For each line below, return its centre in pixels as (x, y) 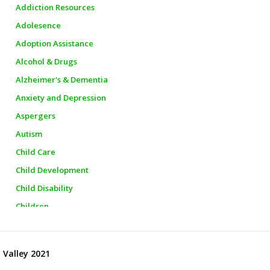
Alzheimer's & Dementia (62, 79)
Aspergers (36, 115)
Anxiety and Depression (61, 97)
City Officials (39, 242)
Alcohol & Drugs (46, 61)
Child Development (52, 170)
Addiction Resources (55, 7)
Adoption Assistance (55, 43)
